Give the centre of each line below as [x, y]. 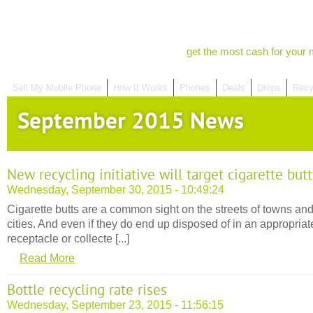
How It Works [140, 88]
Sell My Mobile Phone [57, 88]
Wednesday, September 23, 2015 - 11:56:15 [115, 305]
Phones [195, 88]
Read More [47, 258]
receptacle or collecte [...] [68, 238]
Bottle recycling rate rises [87, 290]
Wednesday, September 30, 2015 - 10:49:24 [116, 189]
